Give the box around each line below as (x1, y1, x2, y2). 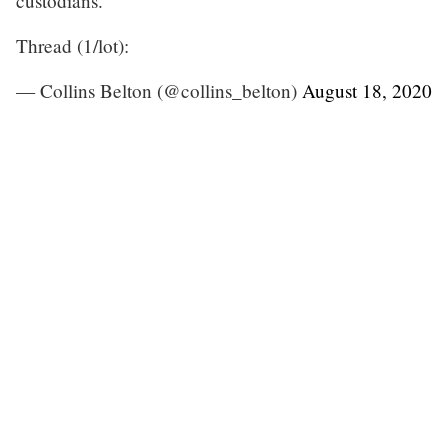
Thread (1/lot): (16, 32, 129, 58)
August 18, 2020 (302, 77, 432, 103)
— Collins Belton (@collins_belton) (16, 77, 302, 103)
